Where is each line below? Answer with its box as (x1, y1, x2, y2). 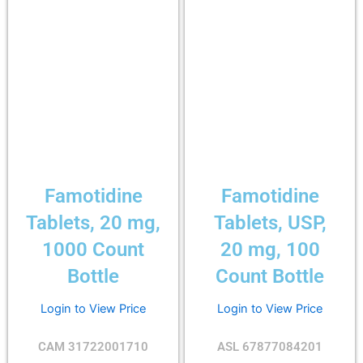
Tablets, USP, (213, 211, 327, 234)
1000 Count (42, 237, 144, 261)
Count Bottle (216, 264, 324, 288)
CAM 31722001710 (38, 339, 148, 354)
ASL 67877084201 (217, 339, 322, 354)
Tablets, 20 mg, (26, 211, 160, 234)
